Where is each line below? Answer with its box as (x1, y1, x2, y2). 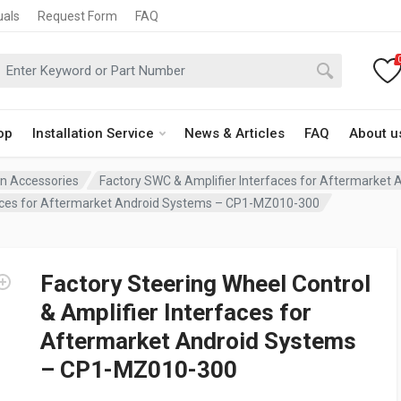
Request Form (38, 8, 117, 23)
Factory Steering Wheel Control (40, 270, 371, 297)
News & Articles (184, 125, 285, 141)
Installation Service (32, 125, 154, 141)
